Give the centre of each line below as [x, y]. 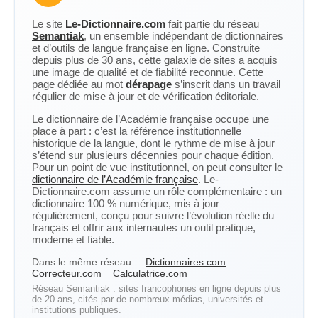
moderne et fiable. [73, 240]
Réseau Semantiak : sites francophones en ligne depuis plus [157, 289]
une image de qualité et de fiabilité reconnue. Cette [148, 72]
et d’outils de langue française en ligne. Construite [146, 48]
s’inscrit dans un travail [226, 84]
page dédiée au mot [79, 84]
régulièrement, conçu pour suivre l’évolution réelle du [153, 215]
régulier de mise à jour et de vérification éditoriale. [146, 96]
